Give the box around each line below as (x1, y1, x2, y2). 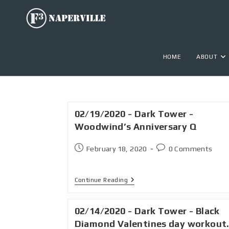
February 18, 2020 (86, 145, 147, 153)
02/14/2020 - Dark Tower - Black (74, 205, 220, 216)
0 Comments (168, 145, 213, 153)
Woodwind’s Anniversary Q (74, 121, 197, 132)
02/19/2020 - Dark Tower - (74, 108, 194, 119)
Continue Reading (74, 176, 128, 184)
